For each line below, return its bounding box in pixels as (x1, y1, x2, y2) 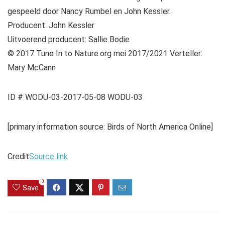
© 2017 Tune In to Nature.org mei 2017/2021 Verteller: (8, 49, 202, 59)
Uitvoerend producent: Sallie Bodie (8, 35, 130, 45)
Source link (29, 152, 68, 162)
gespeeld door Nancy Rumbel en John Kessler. (8, 7, 171, 17)
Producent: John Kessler (8, 21, 94, 31)
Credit (8, 152, 29, 162)
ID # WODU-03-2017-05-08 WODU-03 (8, 92, 143, 102)
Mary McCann (8, 63, 56, 73)
